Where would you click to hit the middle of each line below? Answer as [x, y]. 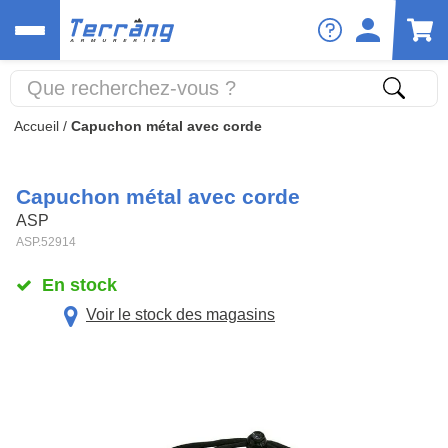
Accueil [36, 126]
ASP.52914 [46, 242]
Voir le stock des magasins [180, 315]
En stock [79, 284]
